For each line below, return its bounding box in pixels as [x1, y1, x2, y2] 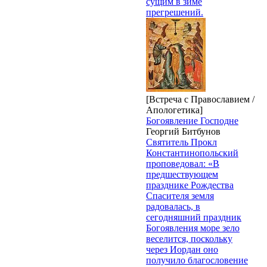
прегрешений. [146, 7, 203, 17]
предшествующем [146, 169, 218, 179]
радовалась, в [146, 201, 200, 212]
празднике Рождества [146, 179, 234, 190]
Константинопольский [146, 147, 238, 158]
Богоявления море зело [146, 222, 240, 233]
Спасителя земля [146, 190, 214, 201]
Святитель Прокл [146, 136, 217, 147]
